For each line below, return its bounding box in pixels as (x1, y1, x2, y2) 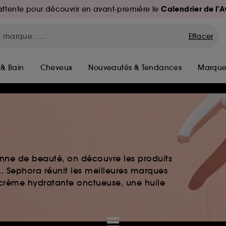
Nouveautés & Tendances (88, 63, 182, 72)
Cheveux (40, 63, 73, 72)
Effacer (188, 32, 213, 41)
